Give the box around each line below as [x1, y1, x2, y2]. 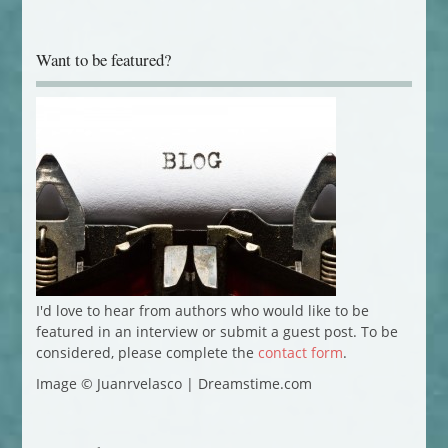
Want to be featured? [35, 47, 171, 71]
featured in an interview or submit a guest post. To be [35, 321, 398, 341]
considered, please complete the [35, 342, 258, 362]
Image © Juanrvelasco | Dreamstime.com [35, 373, 312, 393]
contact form [257, 342, 343, 362]
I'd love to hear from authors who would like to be [35, 300, 369, 320]
